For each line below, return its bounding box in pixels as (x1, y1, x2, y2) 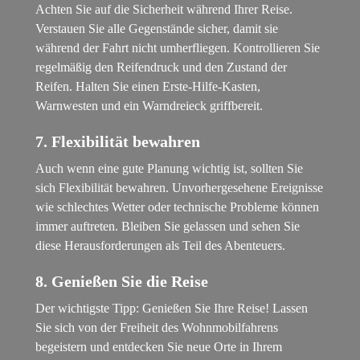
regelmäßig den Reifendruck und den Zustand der (35, 60, 288, 75)
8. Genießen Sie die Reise (35, 272, 209, 291)
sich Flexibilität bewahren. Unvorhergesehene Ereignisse (35, 181, 324, 195)
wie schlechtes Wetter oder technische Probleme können (35, 200, 320, 215)
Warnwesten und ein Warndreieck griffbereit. (35, 99, 264, 113)
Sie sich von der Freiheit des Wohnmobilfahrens (35, 321, 279, 335)
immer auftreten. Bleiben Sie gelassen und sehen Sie (35, 219, 301, 234)
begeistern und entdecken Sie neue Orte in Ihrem (35, 340, 283, 354)
